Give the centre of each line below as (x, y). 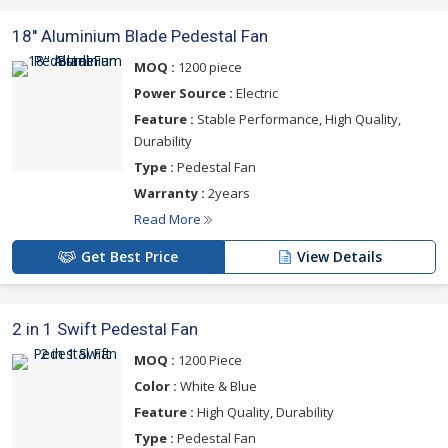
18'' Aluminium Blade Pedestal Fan (140, 36)
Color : (155, 386)
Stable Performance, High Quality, (297, 119)
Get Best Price (129, 256)
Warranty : (169, 193)
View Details (339, 256)
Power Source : (183, 93)
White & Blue (217, 386)
